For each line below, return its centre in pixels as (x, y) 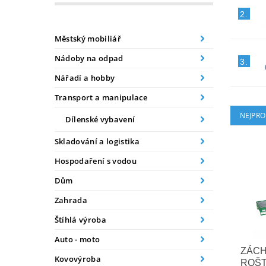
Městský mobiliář (88, 39)
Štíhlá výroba (80, 220)
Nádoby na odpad (89, 58)
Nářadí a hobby (85, 78)
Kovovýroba (77, 259)
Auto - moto (77, 240)
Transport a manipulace (101, 98)
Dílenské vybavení (100, 120)
